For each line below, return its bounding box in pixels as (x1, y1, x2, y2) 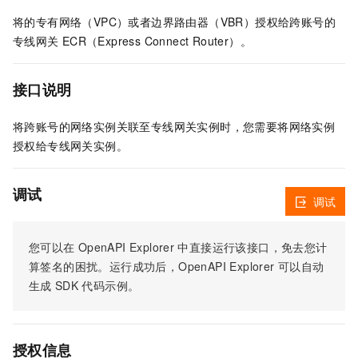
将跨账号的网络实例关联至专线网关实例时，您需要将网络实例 (13, 118, 336, 135)
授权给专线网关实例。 (13, 137, 128, 154)
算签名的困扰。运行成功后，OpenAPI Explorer (29, 258, 275, 275)
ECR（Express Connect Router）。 (62, 33, 252, 49)
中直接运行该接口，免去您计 (177, 239, 328, 256)
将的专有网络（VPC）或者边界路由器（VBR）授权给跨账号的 (13, 14, 336, 30)
